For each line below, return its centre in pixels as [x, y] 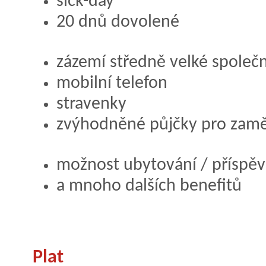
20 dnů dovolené [118, 22]
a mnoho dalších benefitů [149, 186]
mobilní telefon [112, 83]
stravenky [91, 104]
